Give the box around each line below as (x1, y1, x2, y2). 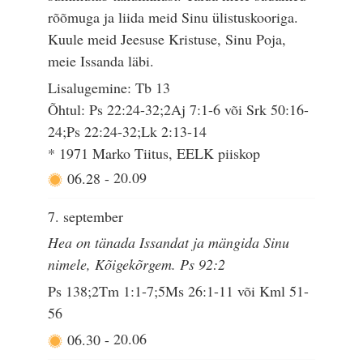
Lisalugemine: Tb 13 (48, 77, 171, 97)
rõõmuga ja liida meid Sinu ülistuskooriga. (48, 7, 299, 28)
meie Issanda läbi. (48, 51, 155, 71)
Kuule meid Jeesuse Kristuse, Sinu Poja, (48, 29, 287, 49)
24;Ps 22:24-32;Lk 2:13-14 (48, 121, 207, 141)
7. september (48, 207, 124, 227)
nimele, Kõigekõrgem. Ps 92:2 (48, 254, 226, 275)
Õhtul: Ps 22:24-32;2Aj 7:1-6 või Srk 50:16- (48, 99, 310, 119)
